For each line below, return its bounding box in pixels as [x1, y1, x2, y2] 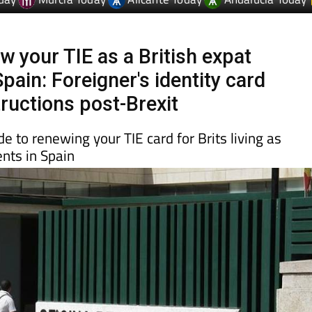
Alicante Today [127, 15, 203, 33]
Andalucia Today [224, 15, 307, 33]
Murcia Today [38, 15, 106, 33]
